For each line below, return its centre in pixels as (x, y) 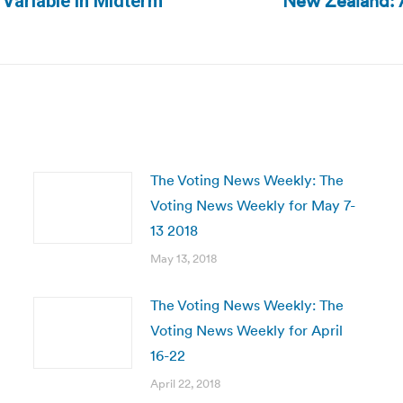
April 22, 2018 (185, 384)
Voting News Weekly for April (246, 330)
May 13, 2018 (183, 259)
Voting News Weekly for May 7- (252, 205)
